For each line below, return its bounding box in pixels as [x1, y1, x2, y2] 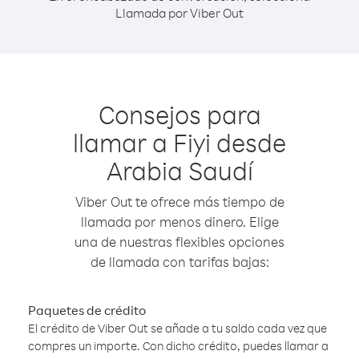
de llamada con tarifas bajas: [90, 253, 269, 270]
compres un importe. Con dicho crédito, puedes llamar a [28, 338, 329, 353]
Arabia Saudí [106, 154, 253, 187]
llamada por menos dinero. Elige [80, 213, 279, 230]
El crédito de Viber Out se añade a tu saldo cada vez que [28, 321, 327, 336]
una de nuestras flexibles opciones [75, 233, 284, 250]
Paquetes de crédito [28, 302, 146, 318]
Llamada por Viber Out [115, 5, 244, 21]
